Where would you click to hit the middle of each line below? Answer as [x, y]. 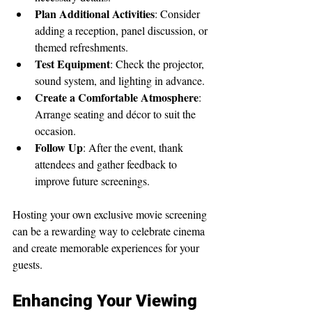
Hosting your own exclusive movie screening [111, 214]
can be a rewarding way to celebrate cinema [110, 231]
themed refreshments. [81, 47]
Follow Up [59, 147]
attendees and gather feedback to [107, 164]
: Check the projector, [158, 63]
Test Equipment [72, 63]
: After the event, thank [134, 147]
